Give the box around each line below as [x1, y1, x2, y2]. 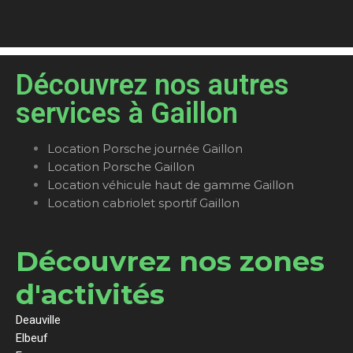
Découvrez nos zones [16, 244, 325, 279]
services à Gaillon [16, 97, 238, 131]
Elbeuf [16, 331, 48, 346]
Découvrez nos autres [16, 69, 289, 102]
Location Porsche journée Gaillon [47, 141, 243, 157]
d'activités [16, 277, 165, 312]
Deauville [16, 313, 61, 328]
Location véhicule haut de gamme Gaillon [47, 177, 294, 193]
